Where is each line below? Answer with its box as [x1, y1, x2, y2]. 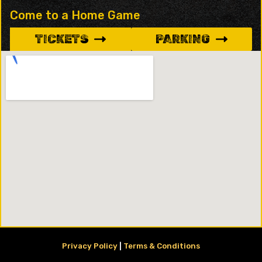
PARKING [156, 32, 210, 46]
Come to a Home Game [10, 8, 140, 22]
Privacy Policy [62, 241, 118, 250]
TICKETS [35, 32, 88, 46]
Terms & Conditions [123, 241, 200, 250]
